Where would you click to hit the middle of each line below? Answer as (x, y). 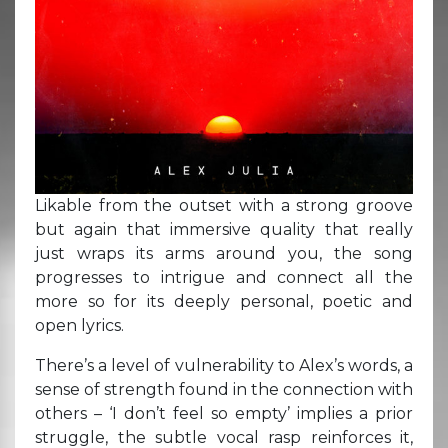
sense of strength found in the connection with (224, 389)
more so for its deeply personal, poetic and (224, 301)
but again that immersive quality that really (224, 229)
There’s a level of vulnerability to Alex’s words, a (224, 365)
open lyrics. (79, 325)
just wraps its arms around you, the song (224, 253)
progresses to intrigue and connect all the (224, 277)
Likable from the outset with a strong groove (224, 205)
